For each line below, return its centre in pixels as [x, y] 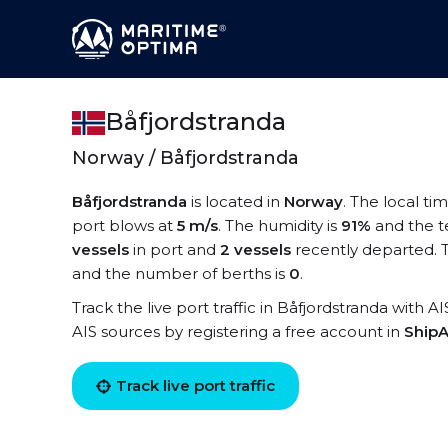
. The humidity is [279, 225]
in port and [174, 249]
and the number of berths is [180, 273]
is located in [235, 201]
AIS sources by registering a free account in [238, 331]
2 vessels [255, 249]
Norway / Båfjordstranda [185, 158]
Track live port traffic [195, 385]
